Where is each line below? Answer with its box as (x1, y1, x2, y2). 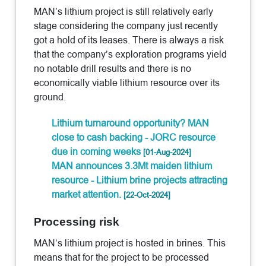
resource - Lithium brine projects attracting (52, 173, 228, 187)
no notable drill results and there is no (34, 61, 192, 75)
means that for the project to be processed (34, 250, 210, 264)
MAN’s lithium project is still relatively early (34, 4, 214, 18)
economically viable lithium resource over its (34, 75, 220, 90)
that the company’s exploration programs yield (34, 47, 227, 61)
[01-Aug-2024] (143, 146, 192, 157)
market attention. (52, 187, 124, 201)
